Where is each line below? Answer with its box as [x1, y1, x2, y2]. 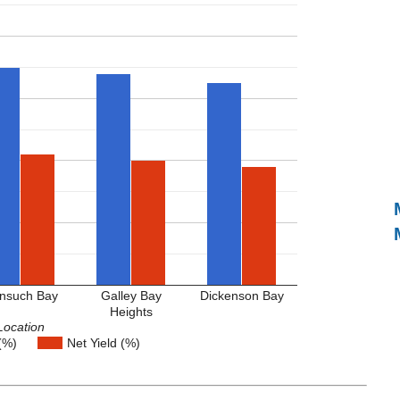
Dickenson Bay [199, 287, 284, 303]
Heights [109, 304, 153, 319]
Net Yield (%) [67, 336, 141, 351]
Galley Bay [100, 287, 162, 303]
